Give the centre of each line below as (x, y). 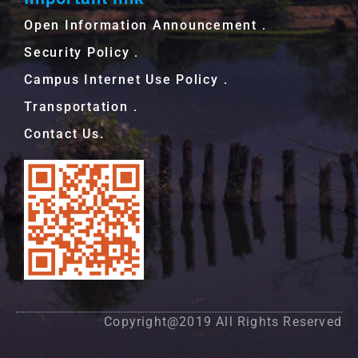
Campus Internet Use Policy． (129, 79)
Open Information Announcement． (148, 25)
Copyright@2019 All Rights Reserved (223, 321)
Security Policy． (84, 52)
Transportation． (84, 106)
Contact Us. (64, 133)
